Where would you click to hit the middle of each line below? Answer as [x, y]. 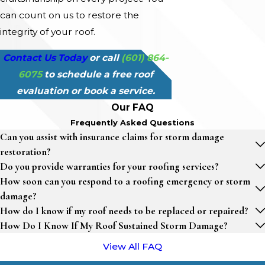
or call [104, 57]
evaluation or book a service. [86, 91]
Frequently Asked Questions [132, 122]
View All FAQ [132, 247]
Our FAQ [132, 107]
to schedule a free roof [98, 74]
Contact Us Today [45, 57]
